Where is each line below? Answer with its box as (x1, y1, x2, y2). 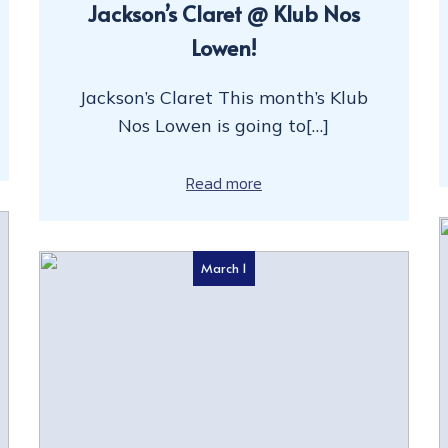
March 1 (200, 258, 247, 277)
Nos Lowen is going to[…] (118, 113, 330, 137)
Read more (185, 170, 262, 195)
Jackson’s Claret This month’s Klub (79, 85, 369, 109)
